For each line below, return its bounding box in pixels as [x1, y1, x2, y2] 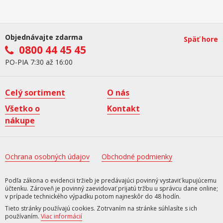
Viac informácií [41, 212, 82, 221]
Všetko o [5, 103, 40, 114]
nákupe [5, 115, 35, 126]
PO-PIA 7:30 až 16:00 [5, 57, 73, 67]
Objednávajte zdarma [5, 32, 83, 42]
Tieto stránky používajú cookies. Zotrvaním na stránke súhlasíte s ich [5, 204, 197, 213]
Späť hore [184, 34, 218, 44]
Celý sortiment [5, 87, 65, 98]
